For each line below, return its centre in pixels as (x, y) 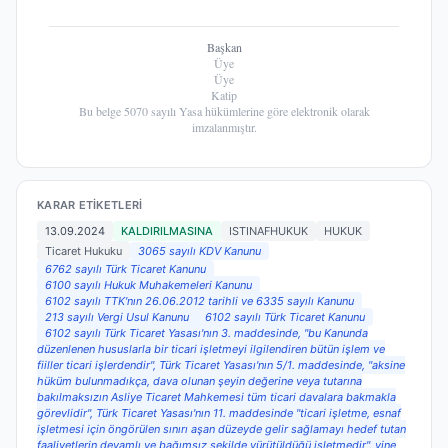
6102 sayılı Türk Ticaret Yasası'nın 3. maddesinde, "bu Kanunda (206, 333)
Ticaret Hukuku (83, 251)
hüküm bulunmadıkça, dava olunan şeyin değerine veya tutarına (199, 381)
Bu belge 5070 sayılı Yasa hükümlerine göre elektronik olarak (224, 111)
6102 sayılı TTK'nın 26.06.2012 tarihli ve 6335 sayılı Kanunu (199, 301)
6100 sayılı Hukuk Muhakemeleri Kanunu (148, 285)
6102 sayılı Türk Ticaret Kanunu (285, 317)
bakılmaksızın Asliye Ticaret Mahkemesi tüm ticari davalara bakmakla (216, 397)
